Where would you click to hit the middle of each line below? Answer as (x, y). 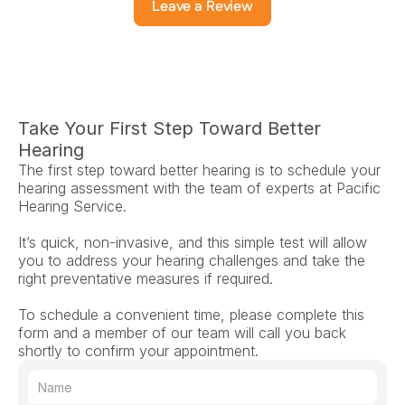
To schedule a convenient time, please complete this (191, 315)
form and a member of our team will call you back (182, 333)
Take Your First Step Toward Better (170, 128)
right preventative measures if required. (146, 278)
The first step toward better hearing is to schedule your (199, 170)
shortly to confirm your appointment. (138, 351)
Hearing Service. (72, 206)
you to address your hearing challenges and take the (192, 260)
